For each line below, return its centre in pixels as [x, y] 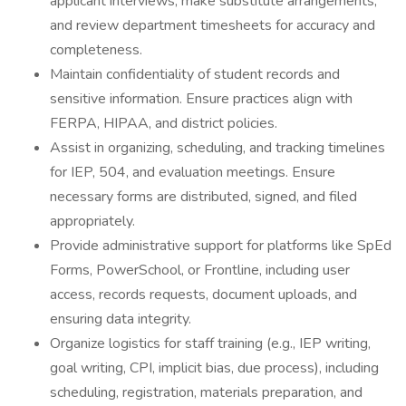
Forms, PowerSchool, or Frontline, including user [200, 270]
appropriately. [92, 221]
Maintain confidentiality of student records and [195, 74]
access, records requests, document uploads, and [203, 295]
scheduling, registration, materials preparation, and [206, 392]
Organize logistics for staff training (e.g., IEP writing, [210, 343]
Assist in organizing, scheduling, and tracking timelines [217, 148]
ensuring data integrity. [121, 319]
